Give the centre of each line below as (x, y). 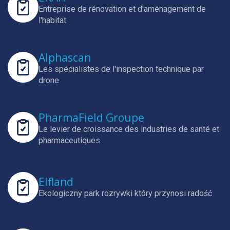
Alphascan (65, 57)
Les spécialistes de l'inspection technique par (121, 69)
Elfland (56, 181)
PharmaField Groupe (91, 118)
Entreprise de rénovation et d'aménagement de (122, 9)
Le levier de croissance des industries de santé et (129, 129)
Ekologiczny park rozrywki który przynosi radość (125, 193)
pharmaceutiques (69, 140)
